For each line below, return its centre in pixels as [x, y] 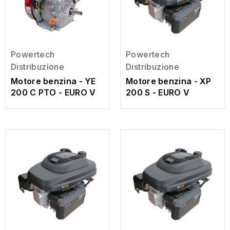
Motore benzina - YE [53, 81]
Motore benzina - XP [169, 81]
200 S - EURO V [158, 92]
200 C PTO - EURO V [53, 92]
